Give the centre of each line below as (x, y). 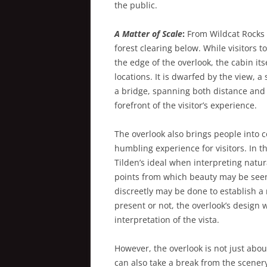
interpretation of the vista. (167, 220)
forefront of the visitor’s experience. (186, 105)
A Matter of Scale (148, 34)
